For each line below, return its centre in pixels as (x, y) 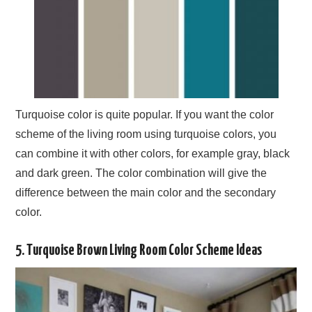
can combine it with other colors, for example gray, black (153, 154)
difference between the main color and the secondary (146, 193)
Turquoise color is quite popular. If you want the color (145, 115)
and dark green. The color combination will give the (141, 173)
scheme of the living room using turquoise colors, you (146, 134)
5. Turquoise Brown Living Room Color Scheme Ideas (139, 251)
